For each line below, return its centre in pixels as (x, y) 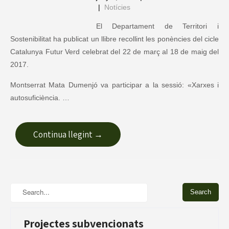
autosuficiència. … (40, 98)
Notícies (117, 7)
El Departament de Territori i (157, 26)
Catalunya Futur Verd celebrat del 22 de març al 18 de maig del (114, 52)
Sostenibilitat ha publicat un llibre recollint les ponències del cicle (114, 39)
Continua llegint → (68, 134)
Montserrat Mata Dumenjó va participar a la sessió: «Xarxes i (114, 85)
